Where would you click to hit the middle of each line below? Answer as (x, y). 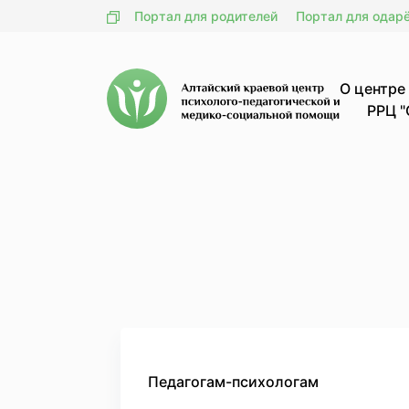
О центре (372, 88)
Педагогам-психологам (233, 382)
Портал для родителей (206, 16)
